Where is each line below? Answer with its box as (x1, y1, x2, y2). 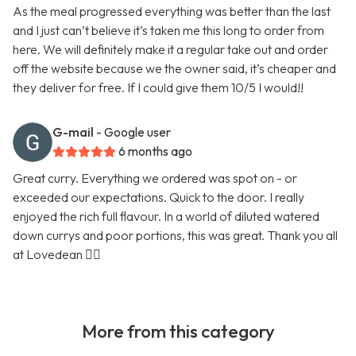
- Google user (96, 124, 171, 141)
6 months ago (118, 143, 192, 160)
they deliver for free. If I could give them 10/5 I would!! (13, 79, 304, 96)
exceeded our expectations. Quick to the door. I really (13, 189, 304, 206)
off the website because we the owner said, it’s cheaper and (13, 60, 336, 77)
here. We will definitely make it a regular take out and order (13, 41, 328, 58)
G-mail (52, 124, 94, 141)
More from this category (81, 320, 275, 343)
